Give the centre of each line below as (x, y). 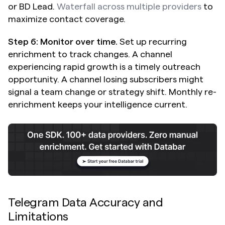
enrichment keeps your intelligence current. (98, 104)
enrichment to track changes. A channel (90, 54)
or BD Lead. (32, 6)
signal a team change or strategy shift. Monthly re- (112, 92)
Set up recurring (152, 41)
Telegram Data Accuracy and (86, 203)
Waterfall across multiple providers (129, 6)
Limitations (38, 217)
